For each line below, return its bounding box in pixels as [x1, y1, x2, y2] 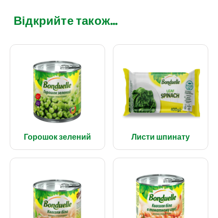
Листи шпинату [131, 131, 190, 142]
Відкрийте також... [14, 12, 118, 29]
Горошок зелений [24, 131, 91, 142]
